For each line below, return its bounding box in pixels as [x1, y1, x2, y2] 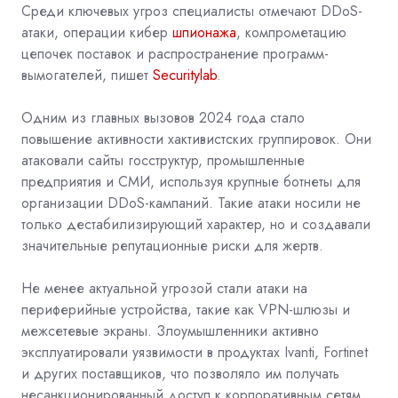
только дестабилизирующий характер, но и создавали [21, 213, 370, 235]
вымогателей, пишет [21, 64, 153, 85]
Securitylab [153, 64, 217, 85]
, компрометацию [236, 21, 346, 43]
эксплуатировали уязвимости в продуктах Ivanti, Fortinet [21, 341, 368, 362]
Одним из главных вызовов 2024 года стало [21, 107, 305, 128]
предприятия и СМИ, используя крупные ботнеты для [21, 171, 361, 192]
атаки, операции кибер [21, 21, 168, 43]
